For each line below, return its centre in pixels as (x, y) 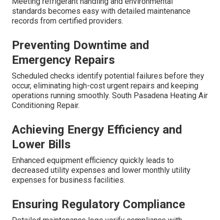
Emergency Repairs (63, 60)
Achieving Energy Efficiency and (97, 129)
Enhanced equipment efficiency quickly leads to (93, 160)
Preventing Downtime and (81, 45)
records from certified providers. (68, 21)
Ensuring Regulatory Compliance (98, 204)
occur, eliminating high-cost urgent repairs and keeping (105, 85)
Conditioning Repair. (46, 105)
